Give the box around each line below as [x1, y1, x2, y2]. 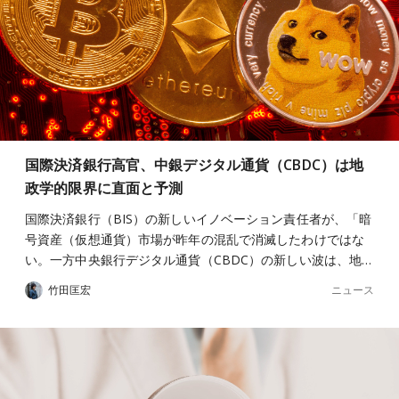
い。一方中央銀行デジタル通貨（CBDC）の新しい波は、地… [25, 251, 372, 268]
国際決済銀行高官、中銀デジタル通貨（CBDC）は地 [25, 155, 364, 175]
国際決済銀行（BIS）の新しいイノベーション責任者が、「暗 [25, 210, 372, 227]
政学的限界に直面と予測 [25, 178, 183, 198]
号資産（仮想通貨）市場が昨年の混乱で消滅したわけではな [25, 231, 364, 248]
